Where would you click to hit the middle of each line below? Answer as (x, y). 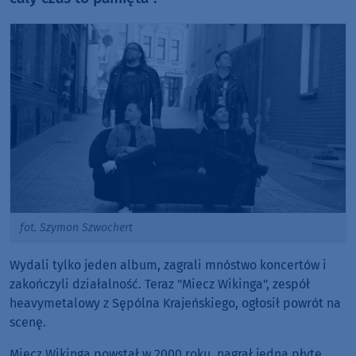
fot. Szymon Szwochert (76, 227)
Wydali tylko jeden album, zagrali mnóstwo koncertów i (168, 265)
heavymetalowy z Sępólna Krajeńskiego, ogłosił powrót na (175, 304)
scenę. (28, 323)
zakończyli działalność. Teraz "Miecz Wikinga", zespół (160, 284)
